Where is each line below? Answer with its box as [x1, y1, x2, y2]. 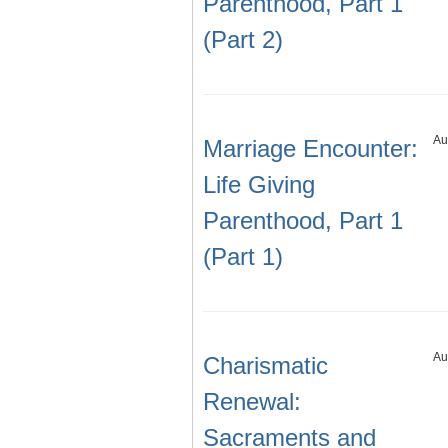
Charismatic [203, 352, 328, 380]
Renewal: [203, 388, 301, 416]
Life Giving [203, 171, 315, 199]
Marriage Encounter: [203, 135, 418, 163]
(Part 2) [203, 26, 283, 54]
